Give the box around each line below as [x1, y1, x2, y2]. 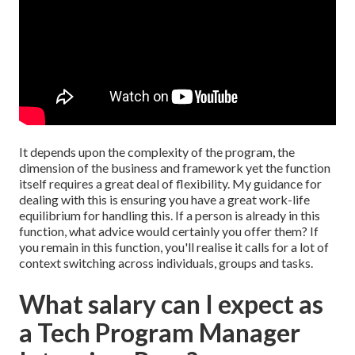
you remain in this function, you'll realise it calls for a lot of [19, 239, 329, 255]
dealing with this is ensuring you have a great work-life [19, 192, 310, 208]
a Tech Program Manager [19, 317, 300, 349]
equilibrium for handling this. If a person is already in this [19, 208, 320, 223]
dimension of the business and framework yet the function [19, 160, 330, 176]
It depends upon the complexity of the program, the [19, 144, 295, 160]
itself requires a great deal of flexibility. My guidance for [19, 176, 322, 192]
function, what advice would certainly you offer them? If [19, 223, 319, 239]
